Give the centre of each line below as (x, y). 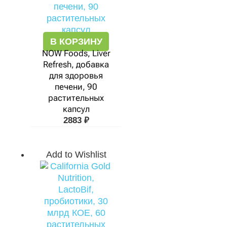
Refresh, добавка (76, 64)
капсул (76, 109)
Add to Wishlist (76, 155)
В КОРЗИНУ (76, 42)
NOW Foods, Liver (76, 53)
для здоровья (76, 75)
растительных (76, 98)
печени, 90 (76, 87)
